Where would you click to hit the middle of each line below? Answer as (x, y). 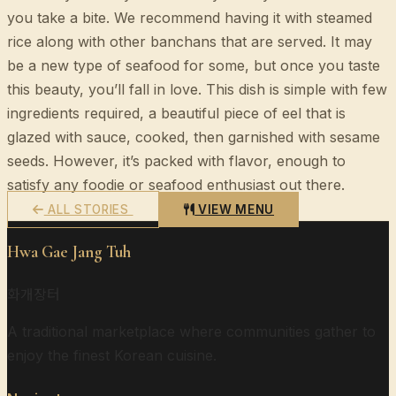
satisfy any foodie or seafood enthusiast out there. (176, 184)
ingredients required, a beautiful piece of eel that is (176, 113)
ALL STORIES (88, 209)
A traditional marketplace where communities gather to (191, 332)
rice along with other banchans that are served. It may (190, 41)
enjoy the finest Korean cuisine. (112, 356)
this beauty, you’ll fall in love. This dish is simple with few (197, 89)
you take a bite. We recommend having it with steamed (190, 17)
